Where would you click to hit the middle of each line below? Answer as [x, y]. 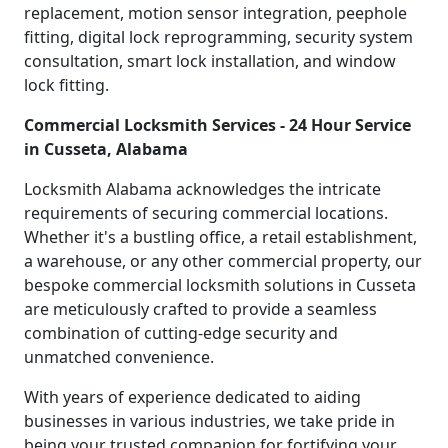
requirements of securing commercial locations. [206, 213]
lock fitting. [66, 85]
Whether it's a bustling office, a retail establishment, [220, 237]
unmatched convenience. [119, 357]
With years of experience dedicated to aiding [192, 397]
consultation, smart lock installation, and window [210, 61]
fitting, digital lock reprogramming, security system [218, 37]
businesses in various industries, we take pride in [209, 421]
